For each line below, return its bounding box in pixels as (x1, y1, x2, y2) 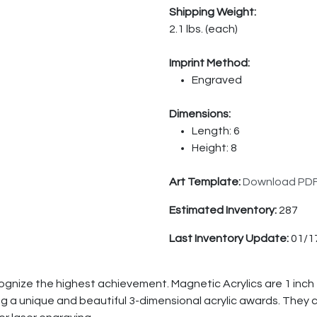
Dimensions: (169, 108, 231, 120)
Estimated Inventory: (169, 204, 279, 217)
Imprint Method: (169, 57, 250, 69)
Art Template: (169, 176, 243, 188)
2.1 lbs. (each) (169, 23, 238, 35)
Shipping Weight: (169, 6, 256, 18)
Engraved (192, 74, 242, 86)
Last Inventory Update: (169, 233, 291, 245)
